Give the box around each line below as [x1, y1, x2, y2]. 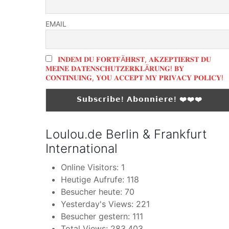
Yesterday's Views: [61, 198, 136, 209]
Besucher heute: [61, 186, 125, 197]
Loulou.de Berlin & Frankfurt [45, 126, 207, 142]
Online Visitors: [61, 162, 121, 172]
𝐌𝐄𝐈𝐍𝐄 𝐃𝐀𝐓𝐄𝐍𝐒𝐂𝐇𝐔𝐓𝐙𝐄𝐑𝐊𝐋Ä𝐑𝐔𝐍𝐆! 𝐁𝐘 [45, 64, 184, 73]
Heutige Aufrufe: [61, 174, 127, 185]
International [45, 141, 118, 156]
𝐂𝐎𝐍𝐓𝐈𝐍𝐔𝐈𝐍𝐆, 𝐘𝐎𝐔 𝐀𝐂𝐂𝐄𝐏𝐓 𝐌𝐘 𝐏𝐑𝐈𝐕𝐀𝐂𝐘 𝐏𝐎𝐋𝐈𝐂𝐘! [45, 73, 223, 82]
